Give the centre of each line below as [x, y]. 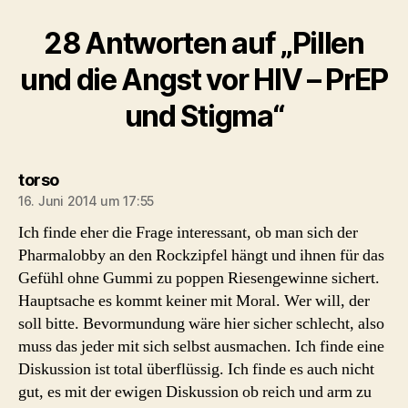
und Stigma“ [204, 116]
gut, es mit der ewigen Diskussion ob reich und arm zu [195, 392]
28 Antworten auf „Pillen [204, 43]
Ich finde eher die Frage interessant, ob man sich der [188, 233]
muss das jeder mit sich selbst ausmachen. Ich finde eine [201, 347]
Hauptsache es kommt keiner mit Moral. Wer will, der [194, 301]
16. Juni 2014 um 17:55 [87, 201]
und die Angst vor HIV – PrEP [204, 80]
